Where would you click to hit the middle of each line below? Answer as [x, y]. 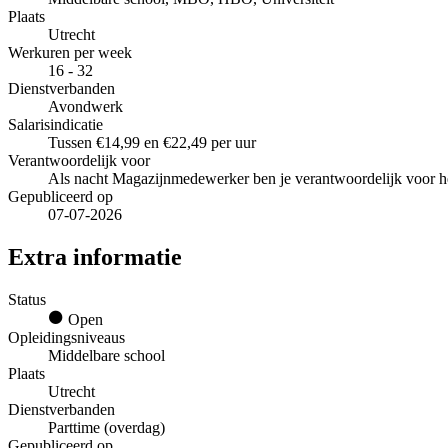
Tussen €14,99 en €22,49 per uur [152, 143]
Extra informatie [95, 256]
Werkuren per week [70, 53]
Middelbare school [106, 355]
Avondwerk [85, 107]
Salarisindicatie [55, 125]
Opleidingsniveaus [66, 337]
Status [27, 299]
